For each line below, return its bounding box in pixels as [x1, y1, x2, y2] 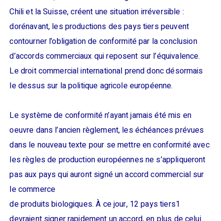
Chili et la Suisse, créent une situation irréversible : [9, 6, 184, 18]
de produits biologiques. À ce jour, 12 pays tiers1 [9, 198, 180, 210]
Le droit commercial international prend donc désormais [9, 65, 203, 77]
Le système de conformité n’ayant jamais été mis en [9, 110, 191, 121]
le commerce [9, 184, 56, 195]
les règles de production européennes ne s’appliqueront [9, 154, 206, 166]
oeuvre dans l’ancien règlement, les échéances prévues [9, 124, 204, 136]
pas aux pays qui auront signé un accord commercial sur [9, 169, 204, 181]
